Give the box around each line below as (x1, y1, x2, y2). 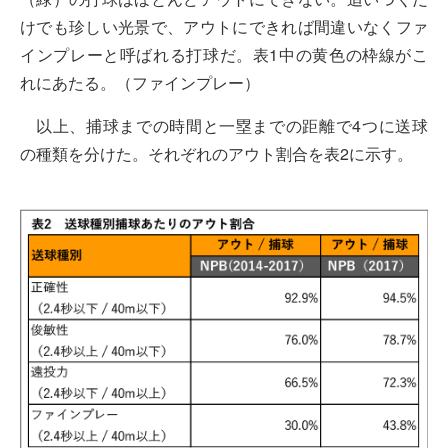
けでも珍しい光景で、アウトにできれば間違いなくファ (20, 15, 428, 39)
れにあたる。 (20, 71, 116, 95)
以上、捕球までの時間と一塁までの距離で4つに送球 (36, 113, 428, 137)
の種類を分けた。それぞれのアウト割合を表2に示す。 (20, 141, 413, 165)
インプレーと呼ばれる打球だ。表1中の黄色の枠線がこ (20, 43, 428, 67)
